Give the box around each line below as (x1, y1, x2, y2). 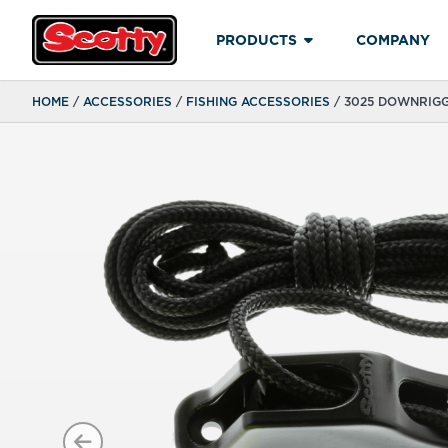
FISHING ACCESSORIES (186, 93, 330, 110)
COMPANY (355, 29, 430, 50)
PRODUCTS (215, 29, 297, 50)
